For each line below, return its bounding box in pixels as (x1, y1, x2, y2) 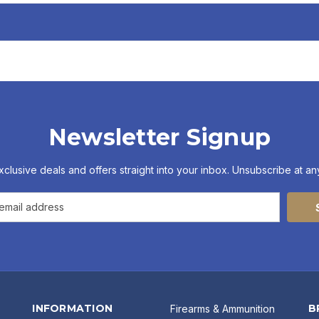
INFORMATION (32, 301, 113, 315)
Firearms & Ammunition (170, 302, 276, 315)
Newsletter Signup (48, 122, 271, 151)
